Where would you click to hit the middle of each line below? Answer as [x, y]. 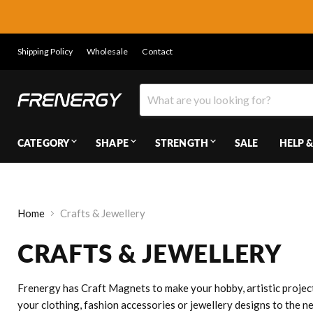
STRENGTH [181, 143]
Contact [157, 51]
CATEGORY [44, 143]
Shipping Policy [45, 51]
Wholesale [107, 51]
